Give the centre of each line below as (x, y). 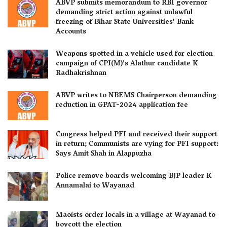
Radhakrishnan (81, 73)
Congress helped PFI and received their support (137, 135)
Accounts (71, 32)
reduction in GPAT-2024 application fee (122, 105)
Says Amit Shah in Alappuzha (104, 155)
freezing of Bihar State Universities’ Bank (125, 22)
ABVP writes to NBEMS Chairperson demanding (136, 96)
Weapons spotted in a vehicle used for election (134, 54)
